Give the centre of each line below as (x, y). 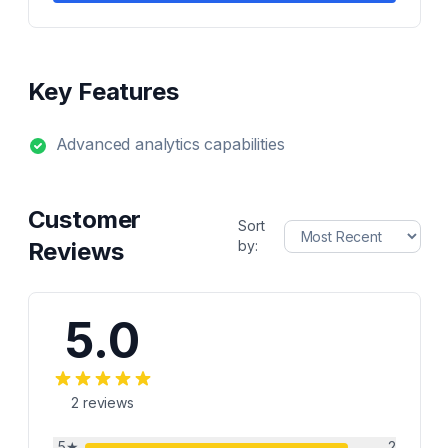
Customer (84, 219)
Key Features (103, 91)
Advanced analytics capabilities (170, 144)
